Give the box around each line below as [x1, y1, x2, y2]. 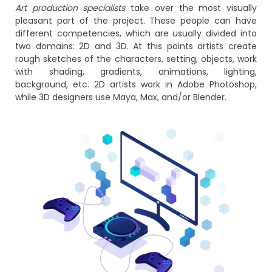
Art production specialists [15, 1, 126, 14]
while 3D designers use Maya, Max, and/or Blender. [15, 90, 226, 103]
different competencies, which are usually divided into [15, 27, 257, 39]
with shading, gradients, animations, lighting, [15, 65, 257, 78]
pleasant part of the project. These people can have [15, 14, 257, 27]
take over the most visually [125, 1, 257, 14]
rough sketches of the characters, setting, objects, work [15, 52, 257, 65]
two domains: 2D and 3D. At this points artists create [15, 39, 257, 52]
